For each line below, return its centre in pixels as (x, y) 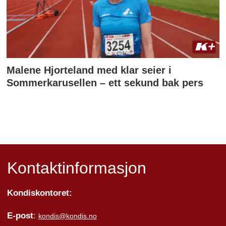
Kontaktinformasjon (76, 168)
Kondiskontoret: (39, 193)
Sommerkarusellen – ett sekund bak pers (105, 82)
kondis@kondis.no (67, 216)
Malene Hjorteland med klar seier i (89, 70)
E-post (20, 215)
